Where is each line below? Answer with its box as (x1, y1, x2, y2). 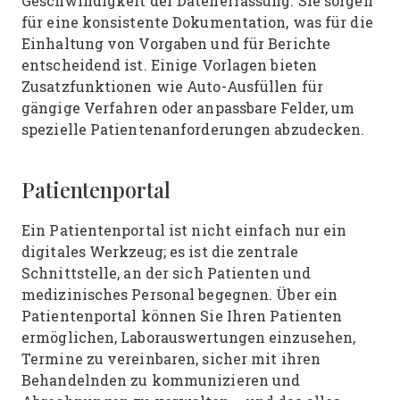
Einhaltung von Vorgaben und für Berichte (21, 34, 330, 53)
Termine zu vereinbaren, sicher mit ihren (21, 349, 321, 368)
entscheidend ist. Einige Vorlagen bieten (21, 55, 317, 74)
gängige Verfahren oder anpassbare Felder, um (21, 98, 355, 117)
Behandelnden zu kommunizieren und (21, 371, 301, 389)
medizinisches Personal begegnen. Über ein (21, 285, 338, 304)
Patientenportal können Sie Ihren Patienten (21, 306, 343, 325)
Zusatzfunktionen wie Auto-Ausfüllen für (21, 77, 323, 96)
